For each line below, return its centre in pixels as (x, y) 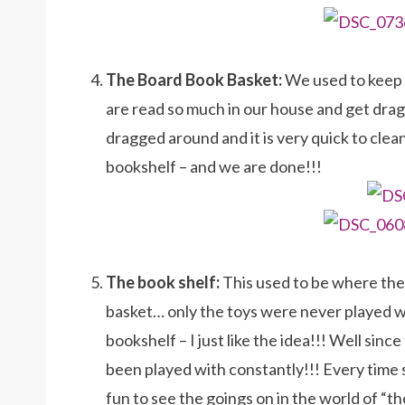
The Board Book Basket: (194, 80)
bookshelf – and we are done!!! (214, 166)
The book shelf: (163, 282)
